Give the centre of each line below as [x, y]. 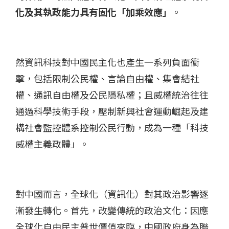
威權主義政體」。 [52, 144]
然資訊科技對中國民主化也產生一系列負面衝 [107, 62]
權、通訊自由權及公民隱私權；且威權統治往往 [112, 95]
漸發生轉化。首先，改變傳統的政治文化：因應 [112, 210]
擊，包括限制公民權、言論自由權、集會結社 [107, 78]
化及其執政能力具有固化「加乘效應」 [94, 12]
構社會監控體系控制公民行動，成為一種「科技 [112, 128]
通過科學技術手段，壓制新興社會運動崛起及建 [112, 111]
